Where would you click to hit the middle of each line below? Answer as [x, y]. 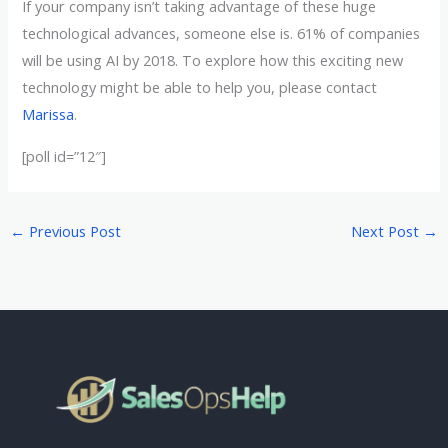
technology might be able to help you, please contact [200, 87]
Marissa [48, 114]
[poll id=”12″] [64, 156]
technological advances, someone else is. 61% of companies [221, 33]
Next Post [387, 230]
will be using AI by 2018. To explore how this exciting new [213, 60]
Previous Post [72, 230]
